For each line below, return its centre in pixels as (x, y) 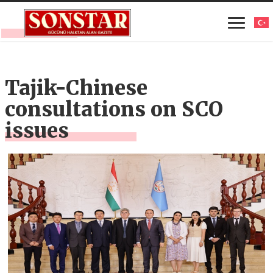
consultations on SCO (114, 109)
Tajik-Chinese (76, 88)
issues (37, 131)
